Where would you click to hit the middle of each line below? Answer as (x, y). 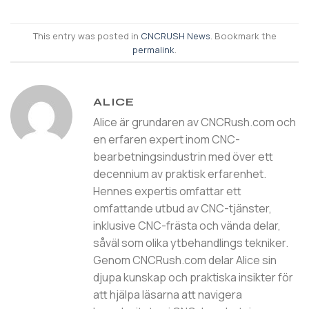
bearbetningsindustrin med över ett (183, 157)
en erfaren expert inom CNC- (167, 140)
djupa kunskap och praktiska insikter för (193, 278)
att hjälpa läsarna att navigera (168, 295)
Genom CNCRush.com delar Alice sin (185, 260)
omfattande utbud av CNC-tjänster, (182, 209)
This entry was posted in (87, 36)
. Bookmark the (243, 36)
